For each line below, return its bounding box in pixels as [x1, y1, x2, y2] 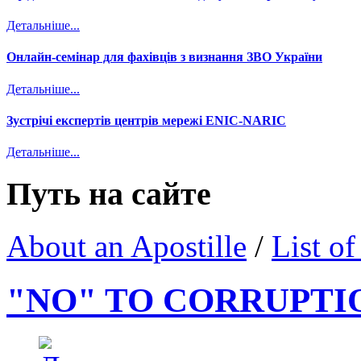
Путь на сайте [6, 176, 211, 212]
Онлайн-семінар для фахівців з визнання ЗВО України [6, 50, 322, 64]
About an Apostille [6, 228, 247, 263]
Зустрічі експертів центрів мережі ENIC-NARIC [6, 114, 286, 128]
